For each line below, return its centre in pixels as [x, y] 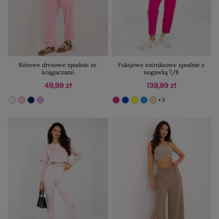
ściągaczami [58, 72]
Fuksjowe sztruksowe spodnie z [161, 65]
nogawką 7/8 [161, 72]
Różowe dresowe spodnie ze [58, 65]
